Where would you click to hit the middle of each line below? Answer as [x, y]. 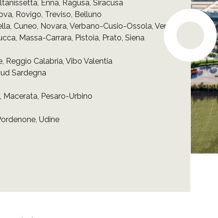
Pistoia [87, 37]
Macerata [20, 96]
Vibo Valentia [89, 61]
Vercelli [168, 26]
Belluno [88, 14]
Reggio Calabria [34, 61]
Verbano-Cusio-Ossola [111, 26]
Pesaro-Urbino [67, 96]
